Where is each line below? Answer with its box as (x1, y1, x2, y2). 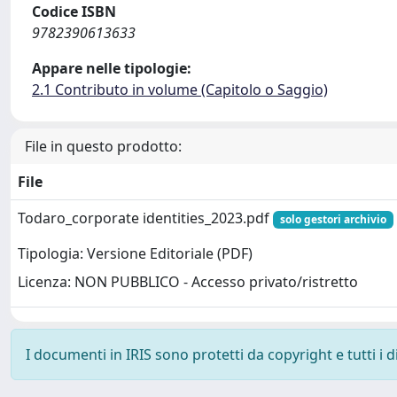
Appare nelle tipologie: (32, 58, 191, 78)
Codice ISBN (32, 2, 116, 21)
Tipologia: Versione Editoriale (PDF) (18, 244, 253, 264)
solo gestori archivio (279, 212, 386, 227)
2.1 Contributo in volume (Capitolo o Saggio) (32, 80, 328, 99)
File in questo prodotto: (25, 136, 182, 156)
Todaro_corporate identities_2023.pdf (18, 208, 273, 228)
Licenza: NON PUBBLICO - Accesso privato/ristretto (18, 272, 358, 292)
